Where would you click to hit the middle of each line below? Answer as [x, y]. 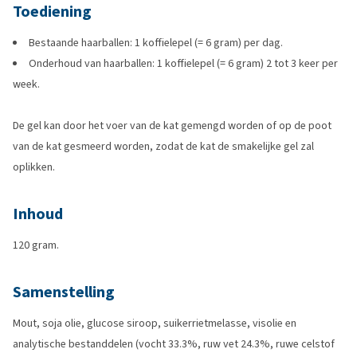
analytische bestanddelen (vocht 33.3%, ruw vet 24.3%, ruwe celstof [174, 344]
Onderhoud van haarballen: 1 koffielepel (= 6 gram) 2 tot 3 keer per [183, 63]
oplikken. [34, 167]
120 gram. [36, 245]
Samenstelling [64, 292]
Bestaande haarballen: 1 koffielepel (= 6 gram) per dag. [156, 43]
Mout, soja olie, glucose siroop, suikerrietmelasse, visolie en [155, 323]
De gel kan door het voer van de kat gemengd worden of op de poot [172, 126]
